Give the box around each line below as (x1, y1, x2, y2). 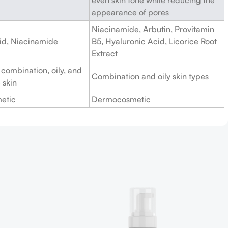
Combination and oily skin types (92, 71, 209, 81)
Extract (92, 48, 118, 59)
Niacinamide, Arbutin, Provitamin (92, 23, 214, 34)
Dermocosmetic (92, 94, 151, 104)
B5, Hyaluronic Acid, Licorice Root (92, 36, 217, 46)
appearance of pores (92, 7, 169, 17)
